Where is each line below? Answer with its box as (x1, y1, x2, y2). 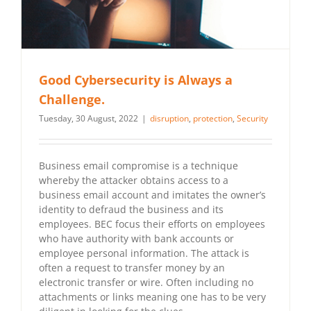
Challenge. (39, 90, 105, 108)
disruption (150, 112, 189, 124)
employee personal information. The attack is (39, 246, 249, 260)
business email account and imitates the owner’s (39, 187, 266, 201)
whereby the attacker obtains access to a (39, 173, 228, 187)
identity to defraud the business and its (39, 202, 224, 216)
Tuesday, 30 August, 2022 (39, 112, 138, 124)
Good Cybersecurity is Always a (39, 71, 233, 88)
